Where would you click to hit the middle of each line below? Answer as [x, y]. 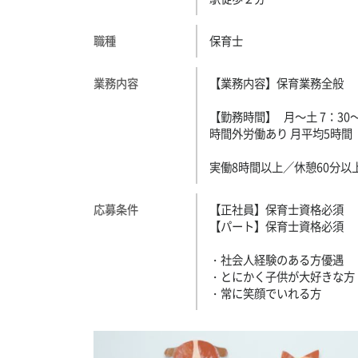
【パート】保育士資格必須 [276, 226]
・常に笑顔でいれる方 [265, 293]
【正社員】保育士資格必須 [276, 209]
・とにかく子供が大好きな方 [282, 276]
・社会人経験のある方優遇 [276, 260]
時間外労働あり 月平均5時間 [280, 133]
